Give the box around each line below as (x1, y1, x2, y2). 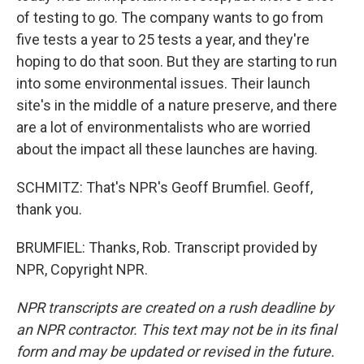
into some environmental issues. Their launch (16, 75, 310, 92)
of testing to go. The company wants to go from (16, 9, 323, 26)
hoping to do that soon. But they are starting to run (16, 53, 337, 70)
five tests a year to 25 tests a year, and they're (16, 31, 310, 48)
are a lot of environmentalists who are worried (16, 119, 310, 136)
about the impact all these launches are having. (16, 141, 318, 158)
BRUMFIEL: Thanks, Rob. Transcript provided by (16, 239, 318, 256)
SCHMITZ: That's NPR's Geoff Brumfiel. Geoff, (16, 179, 313, 196)
